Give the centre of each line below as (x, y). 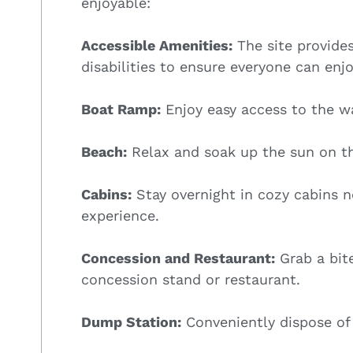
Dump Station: (131, 321)
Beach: (104, 151)
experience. (120, 215)
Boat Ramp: (121, 109)
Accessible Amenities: (157, 45)
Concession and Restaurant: (178, 258)
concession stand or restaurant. (191, 279)
